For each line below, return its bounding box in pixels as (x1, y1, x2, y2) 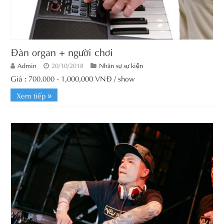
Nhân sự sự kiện (99, 60, 143, 70)
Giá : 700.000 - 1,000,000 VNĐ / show (10, 72, 135, 84)
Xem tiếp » (16, 89, 51, 101)
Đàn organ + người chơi (10, 44, 113, 59)
